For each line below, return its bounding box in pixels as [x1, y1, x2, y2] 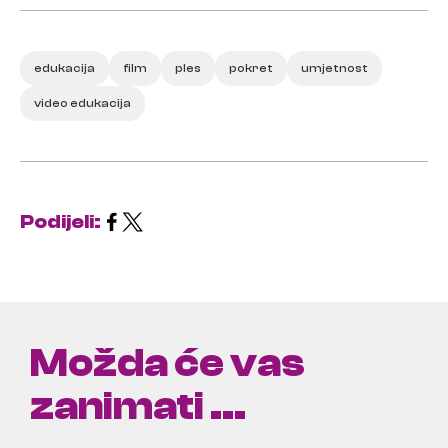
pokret [229, 61, 273, 75]
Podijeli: [20, 210, 101, 233]
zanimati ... [30, 383, 246, 429]
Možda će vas [30, 340, 305, 386]
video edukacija [34, 96, 131, 110]
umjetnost [301, 61, 368, 75]
